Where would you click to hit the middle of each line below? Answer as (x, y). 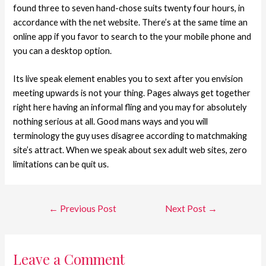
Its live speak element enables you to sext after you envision (128, 78)
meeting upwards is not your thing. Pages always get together (132, 93)
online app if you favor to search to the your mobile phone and (132, 36)
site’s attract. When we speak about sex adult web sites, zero (130, 150)
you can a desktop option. (63, 50)
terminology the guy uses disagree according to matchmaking (130, 135)
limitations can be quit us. (61, 164)
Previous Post (87, 208)
